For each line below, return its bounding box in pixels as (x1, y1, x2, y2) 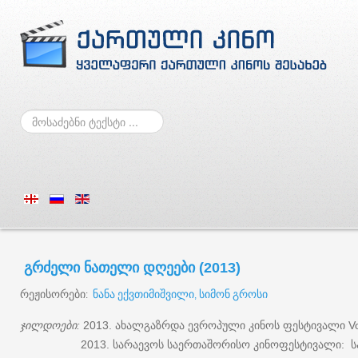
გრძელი (24, 257, 80, 276)
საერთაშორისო (167, 336, 250, 352)
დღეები (143, 257, 195, 276)
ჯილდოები (20, 317, 77, 332)
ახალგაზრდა (115, 317, 185, 332)
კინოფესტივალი (253, 336, 341, 352)
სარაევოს (113, 336, 164, 352)
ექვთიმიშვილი (117, 286, 194, 301)
